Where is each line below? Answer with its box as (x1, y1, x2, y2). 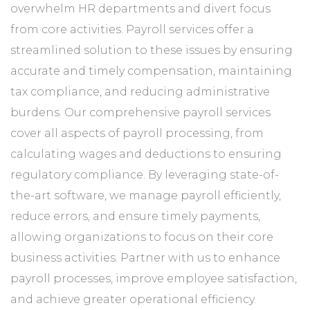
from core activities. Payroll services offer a (10, 22, 254, 36)
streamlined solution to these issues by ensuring (10, 43, 293, 57)
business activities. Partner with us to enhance (10, 250, 280, 264)
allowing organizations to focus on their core (10, 230, 273, 244)
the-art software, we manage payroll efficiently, (10, 188, 281, 202)
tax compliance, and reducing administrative (10, 84, 270, 98)
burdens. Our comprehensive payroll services (10, 105, 271, 119)
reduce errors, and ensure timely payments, (10, 209, 260, 223)
